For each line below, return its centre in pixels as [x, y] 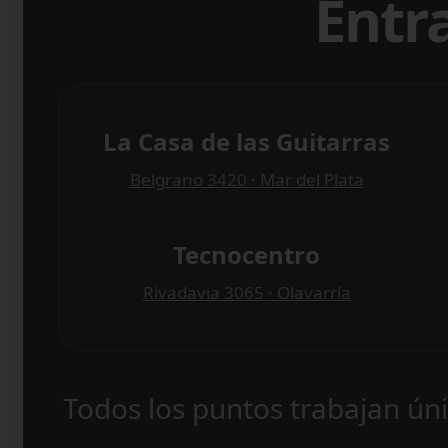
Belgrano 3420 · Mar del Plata [246, 179]
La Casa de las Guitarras [247, 141]
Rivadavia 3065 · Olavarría [246, 292]
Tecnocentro [247, 254]
